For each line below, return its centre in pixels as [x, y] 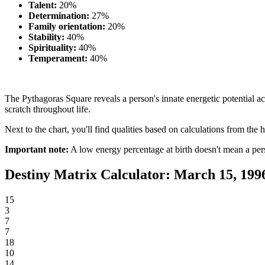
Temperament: [58, 59]
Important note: [37, 150]
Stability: [46, 37]
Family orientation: [67, 27]
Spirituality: [52, 48]
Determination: [59, 16]
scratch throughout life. [48, 109]
